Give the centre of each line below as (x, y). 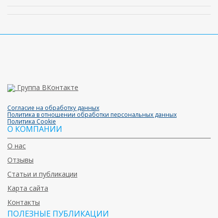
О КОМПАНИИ (35, 129)
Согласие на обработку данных (53, 108)
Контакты (24, 202)
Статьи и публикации (42, 174)
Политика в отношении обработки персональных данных (92, 114)
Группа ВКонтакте (48, 87)
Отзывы (20, 160)
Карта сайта (28, 188)
